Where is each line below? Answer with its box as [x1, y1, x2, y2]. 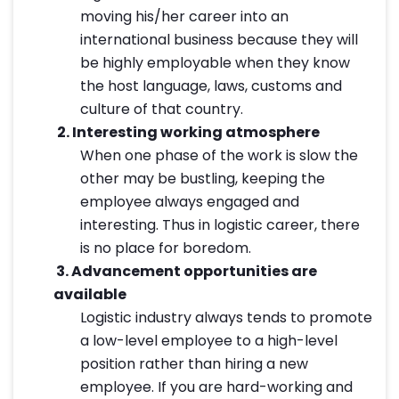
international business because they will [80, 29, 358, 51]
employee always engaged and [80, 191, 299, 213]
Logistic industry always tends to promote [80, 307, 372, 329]
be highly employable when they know [80, 53, 350, 74]
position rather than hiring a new [80, 354, 308, 375]
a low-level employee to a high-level [80, 330, 338, 352]
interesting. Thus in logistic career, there [80, 215, 360, 236]
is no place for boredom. [80, 238, 251, 259]
